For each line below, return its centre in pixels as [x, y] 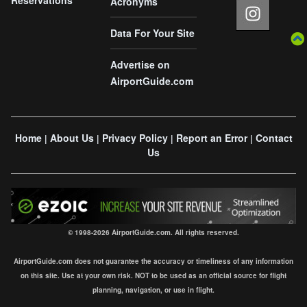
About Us [72, 137]
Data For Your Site [153, 33]
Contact [274, 137]
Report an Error [211, 137]
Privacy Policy [135, 137]
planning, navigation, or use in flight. [153, 290]
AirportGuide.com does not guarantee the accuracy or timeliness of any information [153, 261]
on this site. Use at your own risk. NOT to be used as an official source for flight [153, 276]
